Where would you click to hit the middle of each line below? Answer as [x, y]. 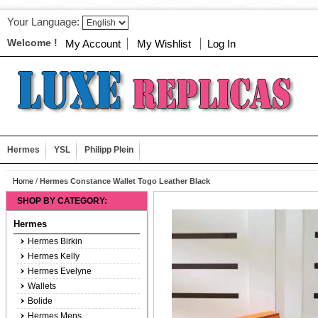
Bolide [40, 301]
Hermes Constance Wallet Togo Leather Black [125, 181]
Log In [221, 44]
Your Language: [43, 22]
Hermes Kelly [54, 256]
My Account [93, 44]
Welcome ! [32, 43]
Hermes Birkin [55, 241]
